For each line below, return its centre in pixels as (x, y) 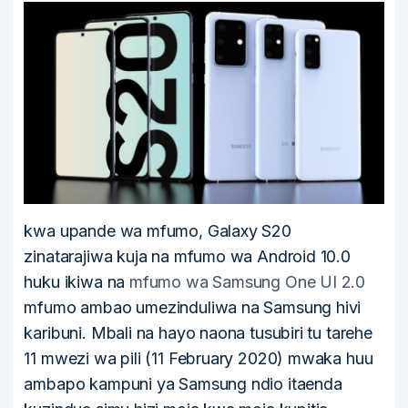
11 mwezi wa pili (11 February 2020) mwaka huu (199, 359)
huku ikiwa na (76, 282)
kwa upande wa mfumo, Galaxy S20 (158, 231)
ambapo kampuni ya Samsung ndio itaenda (183, 384)
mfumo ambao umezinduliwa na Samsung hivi (193, 308)
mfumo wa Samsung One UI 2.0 (247, 282)
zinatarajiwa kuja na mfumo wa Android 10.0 (187, 257)
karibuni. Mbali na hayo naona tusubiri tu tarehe (198, 333)
